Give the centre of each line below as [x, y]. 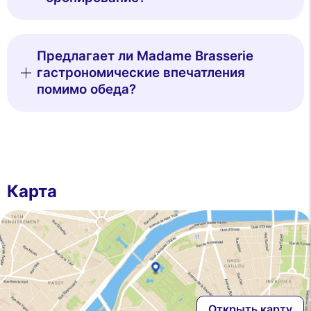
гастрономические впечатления [141, 72]
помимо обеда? [87, 89]
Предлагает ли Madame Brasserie [145, 56]
